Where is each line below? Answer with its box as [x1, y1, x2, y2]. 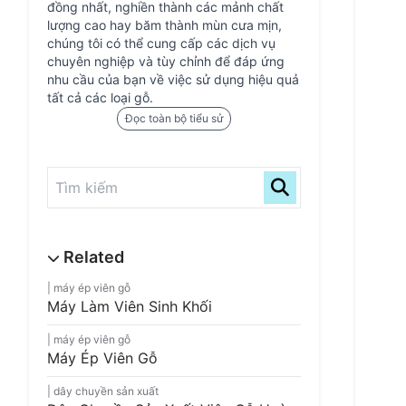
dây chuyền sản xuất [53, 384, 159, 398]
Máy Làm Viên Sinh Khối [47, 297, 212, 315]
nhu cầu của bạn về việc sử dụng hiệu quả [47, 72, 299, 87]
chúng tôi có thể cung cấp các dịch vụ [47, 35, 275, 51]
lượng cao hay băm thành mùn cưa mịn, [47, 17, 282, 33]
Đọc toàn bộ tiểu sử [125, 111, 223, 125]
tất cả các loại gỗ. [47, 90, 153, 105]
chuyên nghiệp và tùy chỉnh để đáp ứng [47, 53, 285, 69]
